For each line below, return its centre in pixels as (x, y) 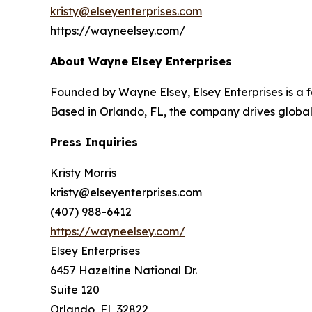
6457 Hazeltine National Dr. (124, 271)
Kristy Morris (83, 173)
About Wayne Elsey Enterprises (141, 62)
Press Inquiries (94, 142)
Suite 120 (75, 290)
